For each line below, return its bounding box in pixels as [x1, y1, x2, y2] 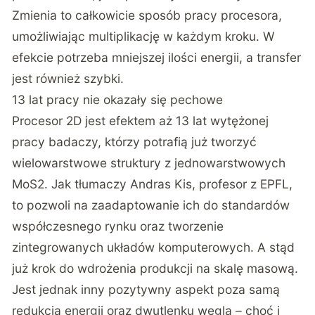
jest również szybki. [12, 71, 124, 86]
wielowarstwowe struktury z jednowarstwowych [12, 155, 286, 171]
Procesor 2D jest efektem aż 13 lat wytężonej [12, 113, 269, 129]
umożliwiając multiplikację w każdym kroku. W [12, 29, 275, 44]
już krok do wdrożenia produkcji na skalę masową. [12, 261, 299, 276]
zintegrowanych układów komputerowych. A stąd [12, 240, 295, 255]
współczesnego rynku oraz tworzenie [12, 219, 224, 234]
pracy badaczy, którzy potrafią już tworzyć [12, 134, 257, 150]
